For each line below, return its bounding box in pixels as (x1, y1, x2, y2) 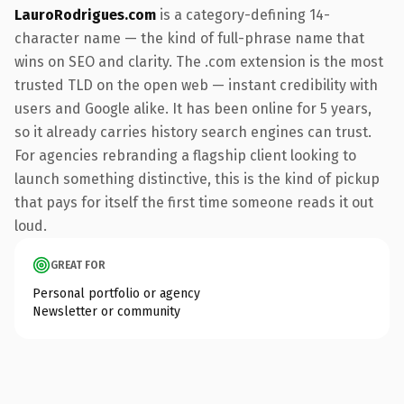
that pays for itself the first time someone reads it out (14, 193, 373, 211)
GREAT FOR (50, 258, 106, 271)
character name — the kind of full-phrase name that (14, 29, 364, 47)
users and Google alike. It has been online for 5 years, (14, 99, 372, 117)
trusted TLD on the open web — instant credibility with (14, 76, 378, 94)
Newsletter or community (32, 303, 180, 319)
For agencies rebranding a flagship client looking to (14, 146, 356, 164)
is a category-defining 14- (156, 5, 330, 23)
